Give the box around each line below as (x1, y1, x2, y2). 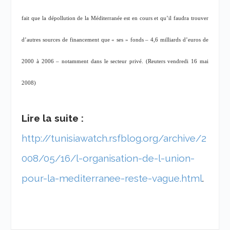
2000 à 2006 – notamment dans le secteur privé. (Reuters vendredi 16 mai (22, 58, 208, 64)
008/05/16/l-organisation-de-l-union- (22, 152, 195, 164)
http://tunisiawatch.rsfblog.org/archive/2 (22, 132, 207, 144)
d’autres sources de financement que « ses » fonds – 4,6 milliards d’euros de (22, 36, 208, 43)
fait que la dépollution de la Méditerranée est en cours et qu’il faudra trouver (22, 15, 208, 21)
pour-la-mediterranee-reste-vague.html (22, 172, 203, 184)
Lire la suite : (22, 112, 84, 124)
